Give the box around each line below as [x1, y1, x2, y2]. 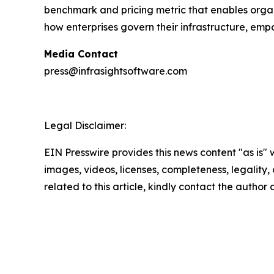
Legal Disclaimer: [44, 119, 126, 131]
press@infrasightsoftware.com [44, 65, 187, 77]
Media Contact [44, 48, 118, 60]
